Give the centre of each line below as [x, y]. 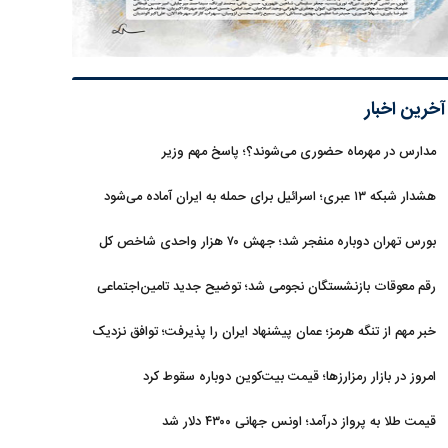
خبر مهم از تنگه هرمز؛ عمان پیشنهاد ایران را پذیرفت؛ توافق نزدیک [264, 332]
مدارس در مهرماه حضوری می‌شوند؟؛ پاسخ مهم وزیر [299, 152]
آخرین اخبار [405, 110]
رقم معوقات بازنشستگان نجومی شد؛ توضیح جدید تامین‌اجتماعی [266, 287]
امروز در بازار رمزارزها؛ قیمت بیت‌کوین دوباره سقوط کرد [289, 377]
